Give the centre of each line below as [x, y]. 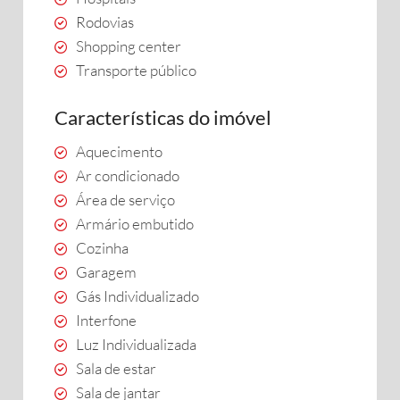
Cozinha [102, 248]
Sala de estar [116, 368]
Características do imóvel [163, 117]
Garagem [106, 272]
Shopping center [129, 46]
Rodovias [105, 22]
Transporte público [136, 70]
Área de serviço [125, 200]
